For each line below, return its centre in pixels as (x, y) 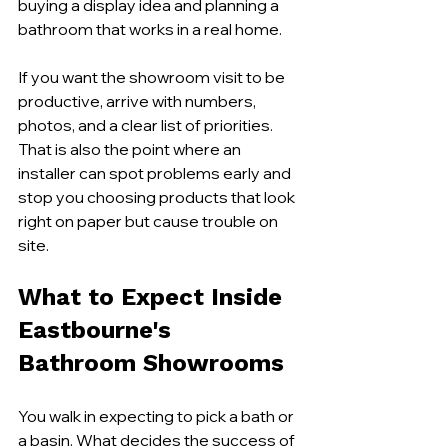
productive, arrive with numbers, (138, 101)
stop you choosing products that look (158, 197)
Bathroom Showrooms (151, 363)
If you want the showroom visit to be (153, 77)
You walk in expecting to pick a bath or (157, 416)
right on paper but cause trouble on (149, 221)
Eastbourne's (98, 330)
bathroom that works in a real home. (150, 29)
